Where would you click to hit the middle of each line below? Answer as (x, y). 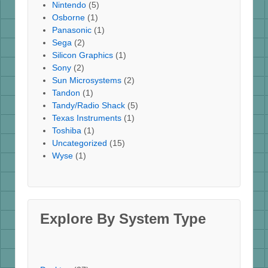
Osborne (68, 18)
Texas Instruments (87, 118)
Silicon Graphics (83, 55)
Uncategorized (80, 143)
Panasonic (72, 30)
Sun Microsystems (87, 80)
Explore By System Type (123, 219)
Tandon (66, 93)
